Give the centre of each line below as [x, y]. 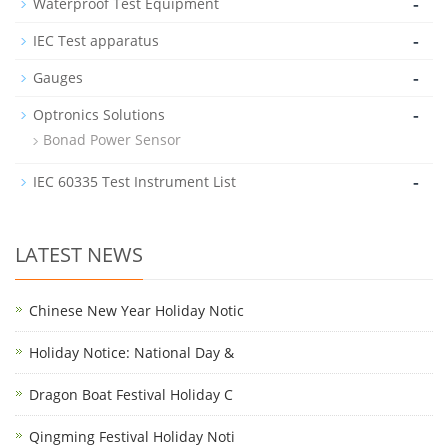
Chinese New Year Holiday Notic [136, 311]
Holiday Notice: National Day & [131, 353]
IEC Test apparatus [96, 41]
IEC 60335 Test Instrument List [134, 182]
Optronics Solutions [99, 115]
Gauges [58, 78]
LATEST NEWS [79, 255]
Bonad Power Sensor [112, 140]
